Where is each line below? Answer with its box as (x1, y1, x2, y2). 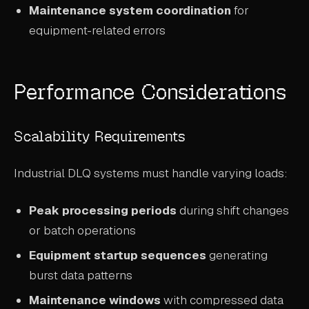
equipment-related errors (29, 22, 166, 38)
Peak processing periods (29, 203, 177, 219)
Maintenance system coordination (29, 2, 232, 18)
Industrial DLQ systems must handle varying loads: (14, 165, 288, 181)
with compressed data (161, 292, 284, 308)
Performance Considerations (14, 78, 286, 106)
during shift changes (177, 203, 290, 219)
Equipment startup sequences (29, 248, 207, 263)
